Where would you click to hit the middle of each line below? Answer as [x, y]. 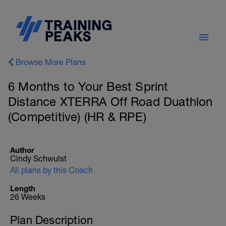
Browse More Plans [51, 62]
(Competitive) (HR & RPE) [77, 117]
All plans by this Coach [51, 170]
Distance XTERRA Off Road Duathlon [110, 101]
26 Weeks [28, 197]
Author [22, 150]
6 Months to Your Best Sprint [88, 86]
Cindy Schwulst [38, 158]
